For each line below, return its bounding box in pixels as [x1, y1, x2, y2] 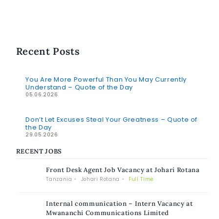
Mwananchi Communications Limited [46, 209, 170, 218]
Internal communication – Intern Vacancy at [46, 199, 193, 208]
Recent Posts [16, 45, 80, 58]
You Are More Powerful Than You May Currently [25, 75, 187, 85]
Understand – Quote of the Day [25, 83, 133, 92]
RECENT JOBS [16, 147, 62, 155]
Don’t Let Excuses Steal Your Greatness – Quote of [25, 115, 198, 125]
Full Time [129, 176, 154, 183]
